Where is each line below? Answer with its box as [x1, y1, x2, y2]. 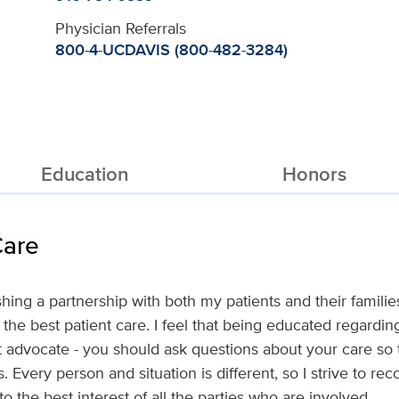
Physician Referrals [55, 17, 187, 39]
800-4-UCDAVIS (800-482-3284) [55, 38, 289, 61]
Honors [282, 159, 347, 188]
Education [40, 159, 128, 188]
